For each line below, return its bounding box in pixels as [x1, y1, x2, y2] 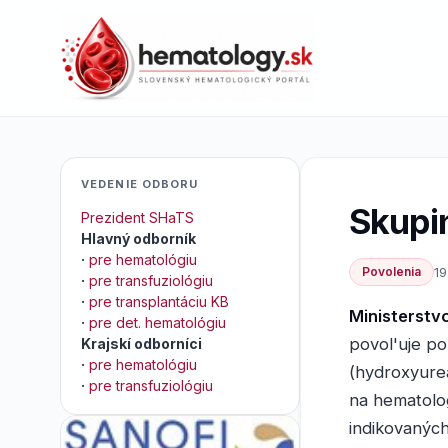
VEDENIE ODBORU [81, 177, 199, 191]
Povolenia [362, 264, 421, 279]
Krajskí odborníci [81, 335, 202, 352]
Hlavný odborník [81, 230, 196, 247]
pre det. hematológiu [89, 314, 226, 331]
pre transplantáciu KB [89, 293, 229, 310]
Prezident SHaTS [81, 209, 194, 226]
